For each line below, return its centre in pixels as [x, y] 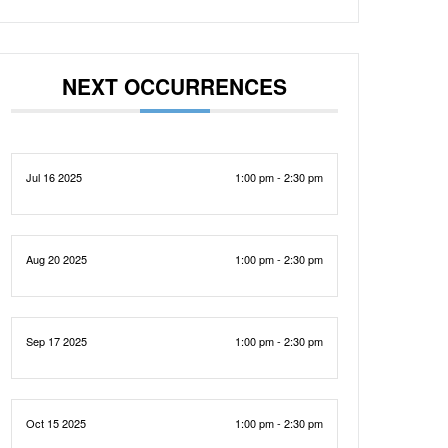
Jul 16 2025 [54, 177]
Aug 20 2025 [57, 259]
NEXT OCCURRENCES [175, 86]
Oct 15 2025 [56, 423]
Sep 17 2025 [57, 341]
